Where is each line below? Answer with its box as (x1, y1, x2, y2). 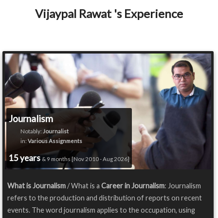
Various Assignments (28, 138, 82, 145)
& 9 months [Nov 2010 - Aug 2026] (42, 156, 129, 163)
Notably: (9, 128, 43, 135)
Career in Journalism (101, 182, 164, 190)
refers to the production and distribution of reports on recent (7, 194, 202, 202)
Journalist (43, 128, 69, 135)
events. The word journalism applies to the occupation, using (7, 206, 195, 215)
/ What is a (66, 182, 101, 190)
